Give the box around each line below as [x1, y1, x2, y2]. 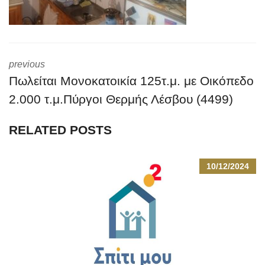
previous [9, 59, 45, 69]
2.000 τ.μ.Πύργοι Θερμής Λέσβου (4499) [9, 92, 233, 106]
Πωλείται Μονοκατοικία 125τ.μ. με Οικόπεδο [9, 74, 254, 88]
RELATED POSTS [9, 123, 112, 137]
